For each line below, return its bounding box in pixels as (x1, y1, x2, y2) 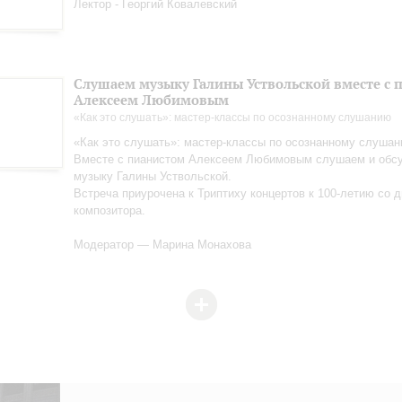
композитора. (74, 204, 145, 217)
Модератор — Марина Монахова (74, 238, 251, 251)
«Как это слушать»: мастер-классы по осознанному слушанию (74, 111, 391, 124)
